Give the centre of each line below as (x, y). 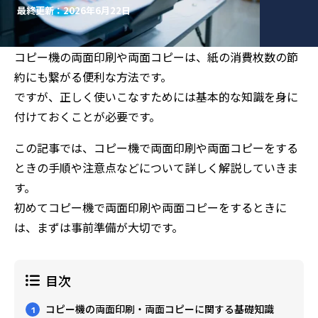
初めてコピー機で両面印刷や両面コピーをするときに (150, 207)
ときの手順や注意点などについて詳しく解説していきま (156, 168)
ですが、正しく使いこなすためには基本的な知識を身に (156, 97)
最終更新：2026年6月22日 (74, 10)
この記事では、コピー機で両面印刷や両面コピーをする (156, 148)
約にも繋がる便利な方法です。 (93, 77)
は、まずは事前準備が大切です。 (99, 227)
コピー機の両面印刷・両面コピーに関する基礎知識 (160, 309)
